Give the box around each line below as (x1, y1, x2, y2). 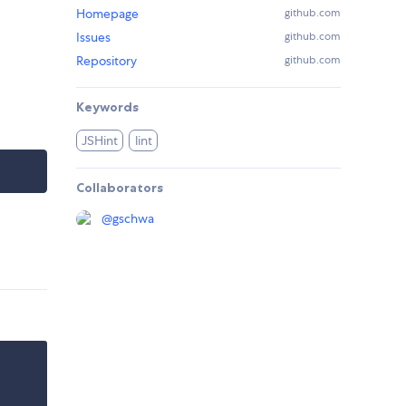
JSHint (82, 132, 119, 150)
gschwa (112, 210, 154, 227)
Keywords (76, 99, 139, 116)
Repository (76, 53, 137, 70)
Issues (76, 29, 111, 46)
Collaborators (76, 179, 163, 197)
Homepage (76, 5, 139, 23)
